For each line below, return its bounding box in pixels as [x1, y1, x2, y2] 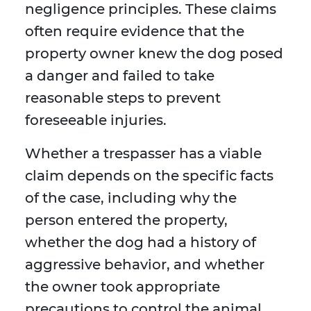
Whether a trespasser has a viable [25, 145, 262, 162]
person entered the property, [25, 212, 228, 229]
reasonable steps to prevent [25, 90, 221, 107]
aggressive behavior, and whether [25, 256, 264, 274]
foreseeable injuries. [25, 112, 167, 129]
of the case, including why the [25, 190, 237, 207]
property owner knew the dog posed [25, 45, 283, 62]
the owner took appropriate [25, 278, 220, 296]
